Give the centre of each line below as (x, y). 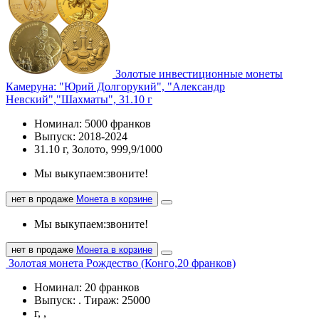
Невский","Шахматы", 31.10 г (79, 99)
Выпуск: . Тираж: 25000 (92, 300)
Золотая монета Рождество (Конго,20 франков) (122, 263)
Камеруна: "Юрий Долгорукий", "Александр (115, 86)
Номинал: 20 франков (87, 287)
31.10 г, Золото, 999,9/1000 (98, 149)
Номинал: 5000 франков (93, 123)
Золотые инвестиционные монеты (199, 73)
